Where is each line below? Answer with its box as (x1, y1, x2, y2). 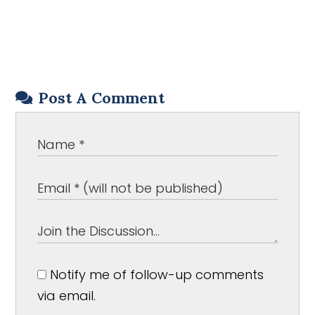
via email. (37, 286, 96, 304)
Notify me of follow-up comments (46, 265, 264, 283)
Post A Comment (38, 87, 165, 108)
